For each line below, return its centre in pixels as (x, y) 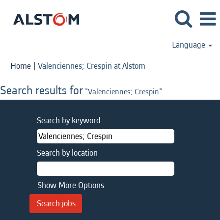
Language (190, 45)
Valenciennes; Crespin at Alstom (92, 66)
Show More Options (71, 185)
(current (159, 66)
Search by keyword (69, 121)
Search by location (67, 153)
